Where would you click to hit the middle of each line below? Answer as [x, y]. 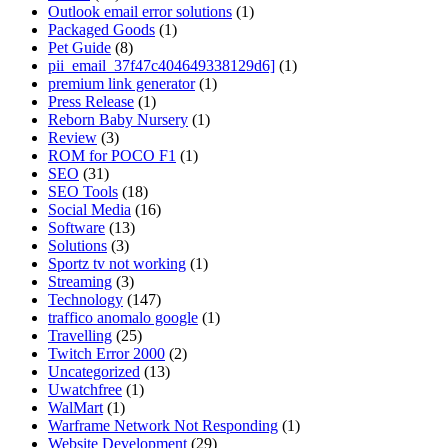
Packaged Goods [101, 29]
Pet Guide [79, 47]
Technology [85, 299]
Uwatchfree [85, 389]
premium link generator [121, 83]
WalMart [75, 407]
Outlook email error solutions [140, 11]
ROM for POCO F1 [112, 155]
